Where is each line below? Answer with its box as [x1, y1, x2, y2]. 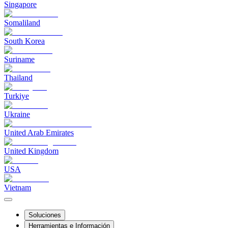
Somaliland [4, 18, 40, 27]
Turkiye [4, 92, 29, 100]
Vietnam [4, 183, 31, 192]
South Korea [4, 37, 45, 45]
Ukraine [4, 110, 30, 119]
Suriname [4, 55, 35, 64]
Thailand [4, 73, 33, 82]
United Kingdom [4, 147, 59, 155]
